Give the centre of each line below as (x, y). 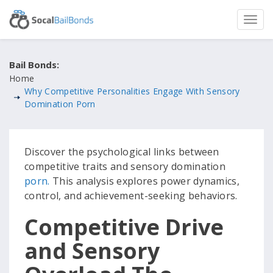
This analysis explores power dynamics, (145, 181)
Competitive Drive (124, 227)
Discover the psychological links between (122, 152)
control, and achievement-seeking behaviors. (131, 196)
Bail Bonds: (34, 65)
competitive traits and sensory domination (125, 166)
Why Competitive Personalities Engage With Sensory (132, 91)
